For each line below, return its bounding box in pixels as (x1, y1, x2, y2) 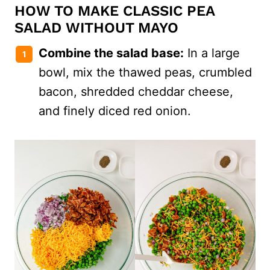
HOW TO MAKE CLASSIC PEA (14, 2, 215, 20)
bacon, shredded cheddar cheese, (39, 84, 233, 99)
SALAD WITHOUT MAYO (14, 19, 178, 37)
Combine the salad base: (39, 46, 184, 61)
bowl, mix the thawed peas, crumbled (39, 65, 252, 80)
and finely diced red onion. (39, 104, 191, 119)
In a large (184, 46, 240, 61)
